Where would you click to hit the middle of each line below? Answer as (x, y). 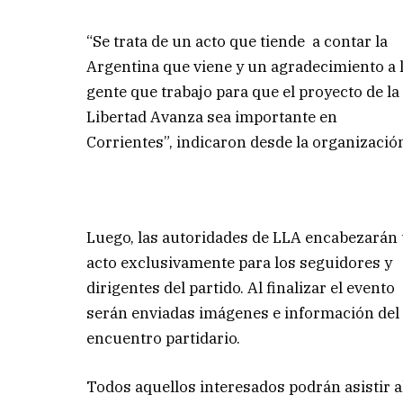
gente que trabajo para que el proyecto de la (243, 91)
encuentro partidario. (164, 339)
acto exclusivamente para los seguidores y (240, 263)
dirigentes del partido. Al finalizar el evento (241, 288)
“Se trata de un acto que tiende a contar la (237, 41)
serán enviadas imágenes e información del (243, 313)
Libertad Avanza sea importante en (212, 116)
